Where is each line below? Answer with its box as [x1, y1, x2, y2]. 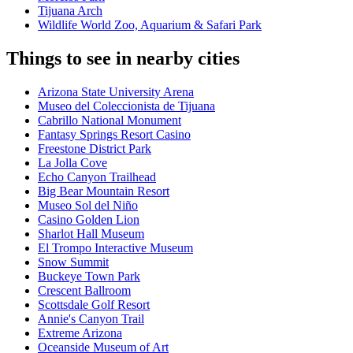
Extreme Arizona [38, 326, 122, 340]
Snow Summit [38, 255, 109, 269]
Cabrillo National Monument [38, 113, 181, 128]
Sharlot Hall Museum [38, 227, 144, 241]
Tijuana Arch [38, 4, 102, 18]
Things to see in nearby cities [6, 48, 240, 69]
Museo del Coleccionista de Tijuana [38, 99, 215, 113]
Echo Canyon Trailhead [38, 170, 156, 184]
